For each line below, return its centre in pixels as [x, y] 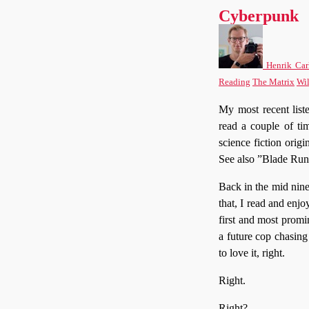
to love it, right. [252, 253]
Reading [235, 82]
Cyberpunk [259, 16]
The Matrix [273, 82]
